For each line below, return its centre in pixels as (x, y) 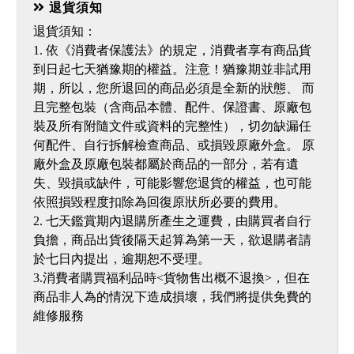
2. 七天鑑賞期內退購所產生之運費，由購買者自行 (172, 221)
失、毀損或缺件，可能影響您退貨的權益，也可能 (172, 183)
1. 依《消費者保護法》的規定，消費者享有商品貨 (172, 50)
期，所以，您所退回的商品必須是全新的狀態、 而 (173, 88)
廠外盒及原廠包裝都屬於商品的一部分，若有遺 (166, 164)
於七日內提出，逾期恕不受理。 (121, 259)
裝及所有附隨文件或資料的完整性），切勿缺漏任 (172, 126)
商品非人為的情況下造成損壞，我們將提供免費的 (172, 297)
